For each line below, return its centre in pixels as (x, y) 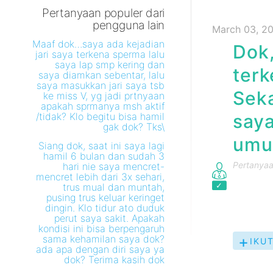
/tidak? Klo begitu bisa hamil (101, 116)
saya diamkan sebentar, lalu (102, 75)
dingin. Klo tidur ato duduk (105, 208)
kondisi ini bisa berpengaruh (102, 229)
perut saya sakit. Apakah (110, 218)
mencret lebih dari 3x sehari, (101, 177)
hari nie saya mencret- (114, 166)
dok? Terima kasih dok (115, 260)
